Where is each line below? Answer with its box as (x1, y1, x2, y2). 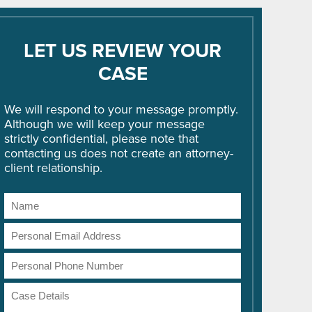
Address (4, 235, 49, 253)
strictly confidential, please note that (4, 129, 199, 148)
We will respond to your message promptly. (4, 100, 239, 118)
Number (4, 265, 49, 283)
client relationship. (4, 158, 103, 177)
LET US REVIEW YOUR (24, 36, 221, 65)
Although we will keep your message (4, 114, 205, 133)
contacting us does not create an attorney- (4, 143, 234, 162)
